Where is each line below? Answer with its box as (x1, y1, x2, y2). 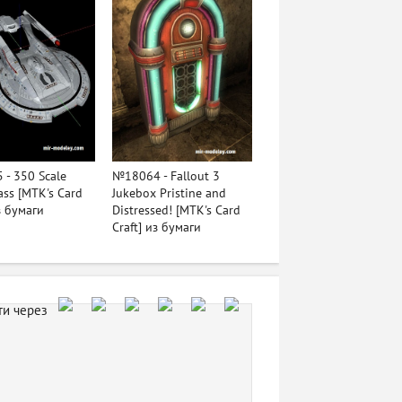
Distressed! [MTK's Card (111, 202, 240, 218)
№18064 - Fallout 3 (111, 168, 220, 184)
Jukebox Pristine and (111, 185, 226, 201)
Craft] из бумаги (111, 219, 201, 235)
